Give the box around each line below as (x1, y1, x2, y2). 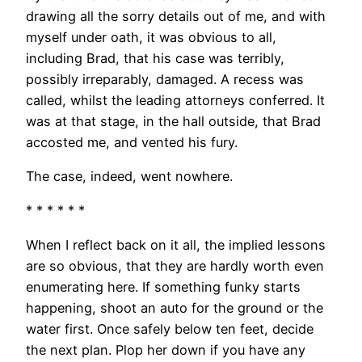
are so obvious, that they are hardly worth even (26, 257, 324, 274)
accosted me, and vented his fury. (26, 133, 238, 150)
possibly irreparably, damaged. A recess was (26, 70, 304, 87)
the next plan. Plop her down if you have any (26, 341, 305, 358)
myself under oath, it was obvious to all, (26, 28, 276, 45)
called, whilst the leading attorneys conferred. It (26, 91, 325, 108)
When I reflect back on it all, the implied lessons (26, 236, 326, 253)
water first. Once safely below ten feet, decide (26, 320, 314, 337)
